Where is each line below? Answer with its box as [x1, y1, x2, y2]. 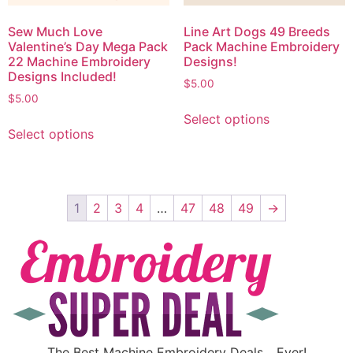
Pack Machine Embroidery [183, 39, 340, 55]
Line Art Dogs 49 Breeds [183, 24, 330, 40]
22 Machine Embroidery [8, 54, 150, 70]
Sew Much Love [8, 24, 102, 40]
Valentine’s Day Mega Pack [8, 39, 168, 55]
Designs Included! [8, 69, 117, 85]
